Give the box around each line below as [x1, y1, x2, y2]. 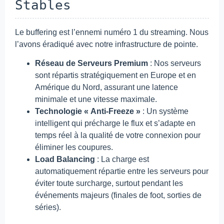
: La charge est [95, 155, 149, 164]
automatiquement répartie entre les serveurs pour [35, 167, 208, 176]
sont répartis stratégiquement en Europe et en [35, 71, 196, 80]
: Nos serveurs [148, 59, 201, 68]
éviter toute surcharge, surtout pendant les [35, 179, 183, 188]
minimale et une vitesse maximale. [35, 95, 157, 104]
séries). [35, 203, 61, 212]
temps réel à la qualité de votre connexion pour [35, 131, 200, 140]
